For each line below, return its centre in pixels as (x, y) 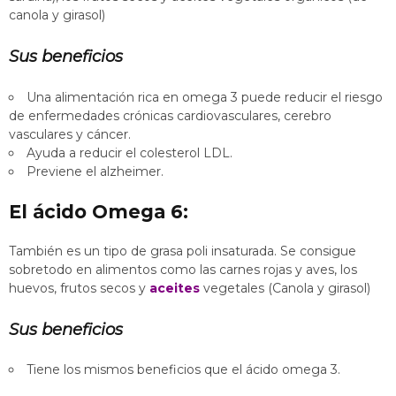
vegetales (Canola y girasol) (287, 288)
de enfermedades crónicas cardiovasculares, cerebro (170, 115)
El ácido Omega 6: (99, 211)
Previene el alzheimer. (95, 171)
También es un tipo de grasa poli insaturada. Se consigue (183, 251)
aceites (173, 288)
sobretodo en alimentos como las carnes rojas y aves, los (183, 269)
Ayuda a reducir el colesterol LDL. (129, 152)
